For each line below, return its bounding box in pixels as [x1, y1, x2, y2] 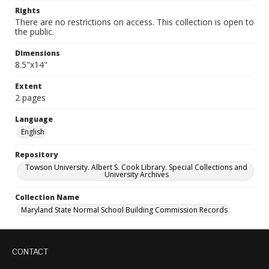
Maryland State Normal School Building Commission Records [21, 205, 228, 215]
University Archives [104, 169, 169, 180]
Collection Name [15, 192, 79, 202]
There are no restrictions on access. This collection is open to [15, 16, 254, 28]
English [21, 127, 44, 137]
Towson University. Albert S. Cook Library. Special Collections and [25, 162, 247, 172]
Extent [15, 81, 42, 91]
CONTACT [12, 247, 48, 256]
